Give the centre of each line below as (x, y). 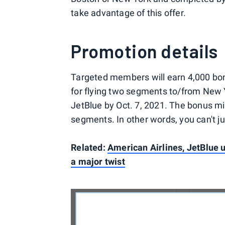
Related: (89, 147)
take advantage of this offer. (129, 13)
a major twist (98, 161)
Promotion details (144, 51)
